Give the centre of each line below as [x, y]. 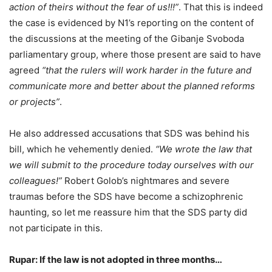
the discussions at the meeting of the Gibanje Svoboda [127, 39]
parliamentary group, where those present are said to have [135, 55]
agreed [25, 70]
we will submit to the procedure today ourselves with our [131, 165]
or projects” [34, 102]
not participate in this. [56, 228]
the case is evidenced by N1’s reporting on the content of [131, 23]
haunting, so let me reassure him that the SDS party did [128, 212]
